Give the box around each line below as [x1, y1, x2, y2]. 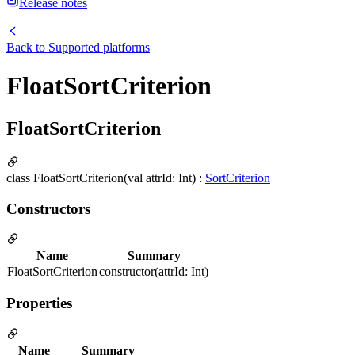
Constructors [6, 200, 90, 217]
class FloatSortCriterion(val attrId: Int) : [6, 170, 205, 185]
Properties [6, 294, 72, 311]
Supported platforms [48, 40, 150, 54]
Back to [6, 40, 48, 54]
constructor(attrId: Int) [99, 265, 208, 279]
